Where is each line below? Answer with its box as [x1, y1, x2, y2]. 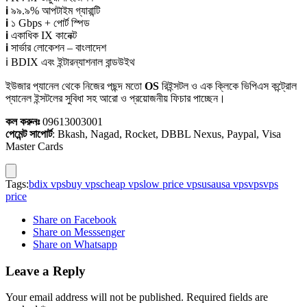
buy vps [66, 177, 100, 190]
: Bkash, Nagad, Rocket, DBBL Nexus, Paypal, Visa [52, 127, 281, 140]
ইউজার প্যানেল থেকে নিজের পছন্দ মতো [5, 79, 145, 92]
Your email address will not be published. [5, 291, 184, 304]
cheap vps [100, 177, 143, 190]
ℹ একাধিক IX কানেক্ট [5, 29, 77, 41]
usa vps [216, 177, 248, 190]
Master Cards [5, 140, 63, 152]
